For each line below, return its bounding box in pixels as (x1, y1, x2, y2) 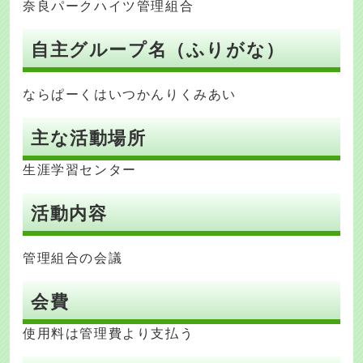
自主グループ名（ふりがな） (31, 40, 285, 61)
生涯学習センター (23, 163, 137, 177)
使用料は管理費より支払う (23, 327, 194, 341)
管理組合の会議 (23, 251, 123, 266)
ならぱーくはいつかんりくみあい (23, 88, 237, 102)
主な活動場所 (31, 128, 147, 149)
